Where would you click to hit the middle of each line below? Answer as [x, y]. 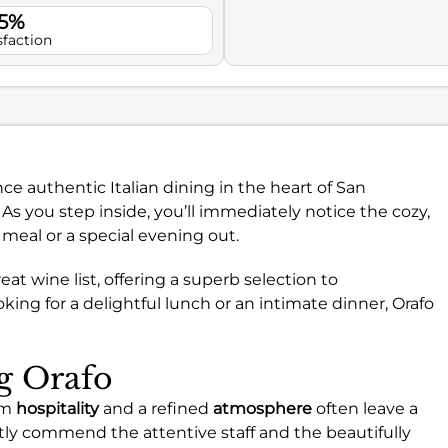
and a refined [156, 408]
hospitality [57, 408]
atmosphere [262, 408]
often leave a [365, 408]
